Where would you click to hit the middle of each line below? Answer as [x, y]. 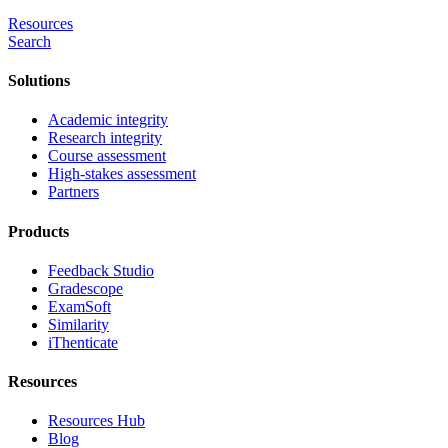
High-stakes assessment [122, 174]
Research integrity [105, 138]
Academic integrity [108, 120]
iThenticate [83, 342]
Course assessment [107, 156]
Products [38, 231]
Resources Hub [96, 421]
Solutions [39, 81]
